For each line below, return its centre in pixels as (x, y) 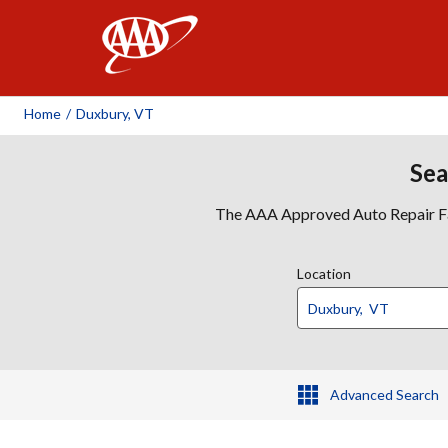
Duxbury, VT (115, 113)
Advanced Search (384, 394)
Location (324, 273)
